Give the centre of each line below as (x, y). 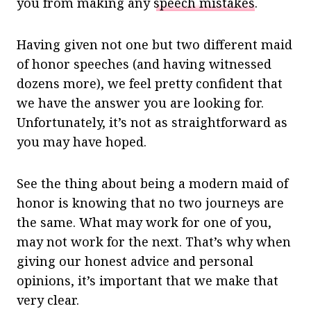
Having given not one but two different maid (154, 44)
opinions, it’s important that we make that (148, 280)
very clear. (50, 300)
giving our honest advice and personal (135, 261)
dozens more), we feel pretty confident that (150, 83)
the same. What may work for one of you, (144, 222)
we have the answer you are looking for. (140, 102)
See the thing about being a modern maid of (152, 183)
